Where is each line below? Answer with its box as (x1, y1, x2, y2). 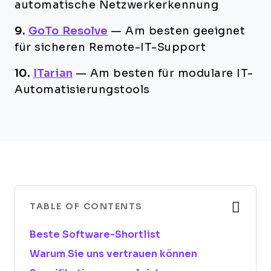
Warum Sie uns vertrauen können (30, 249, 197, 259)
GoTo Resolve (28, 25, 108, 37)
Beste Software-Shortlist (30, 229, 160, 240)
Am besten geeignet (125, 25, 246, 37)
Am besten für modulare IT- (90, 67, 253, 79)
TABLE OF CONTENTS (30, 201, 143, 211)
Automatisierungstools (15, 83, 150, 96)
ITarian (33, 67, 73, 79)
